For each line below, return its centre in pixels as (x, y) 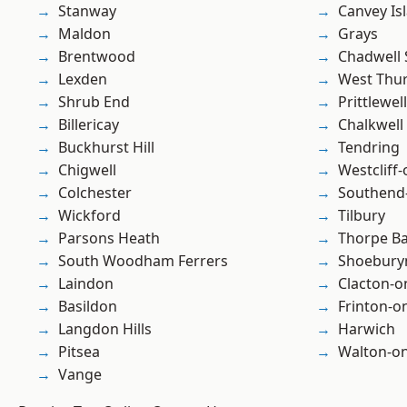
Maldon (84, 34)
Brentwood (97, 57)
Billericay (89, 125)
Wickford (89, 216)
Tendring (369, 148)
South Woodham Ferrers (143, 261)
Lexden (83, 79)
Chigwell (87, 170)
